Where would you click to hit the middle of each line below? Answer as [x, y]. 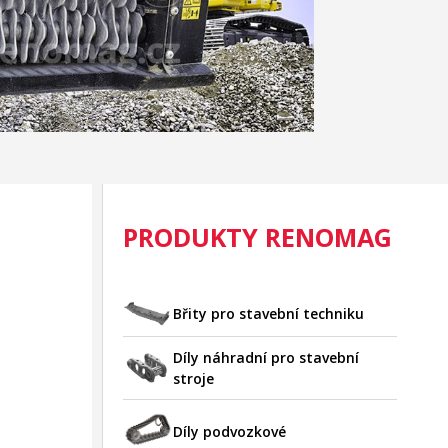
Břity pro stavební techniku [268, 313]
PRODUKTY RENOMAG [257, 237]
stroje [193, 378]
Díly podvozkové [229, 431]
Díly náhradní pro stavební [265, 357]
